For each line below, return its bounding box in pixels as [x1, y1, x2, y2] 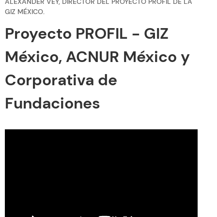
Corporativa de [5, 70, 117, 91]
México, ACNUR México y [5, 46, 190, 67]
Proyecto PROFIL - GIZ [5, 23, 169, 44]
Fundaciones [5, 93, 100, 114]
